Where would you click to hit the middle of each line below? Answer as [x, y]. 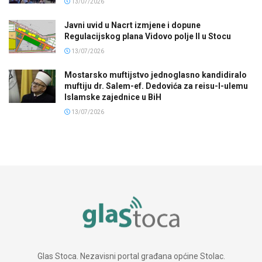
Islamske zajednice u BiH [113, 97]
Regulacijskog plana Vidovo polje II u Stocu [148, 36]
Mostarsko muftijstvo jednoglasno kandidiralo [156, 75]
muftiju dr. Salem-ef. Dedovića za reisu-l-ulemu [156, 86]
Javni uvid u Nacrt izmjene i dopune [132, 25]
